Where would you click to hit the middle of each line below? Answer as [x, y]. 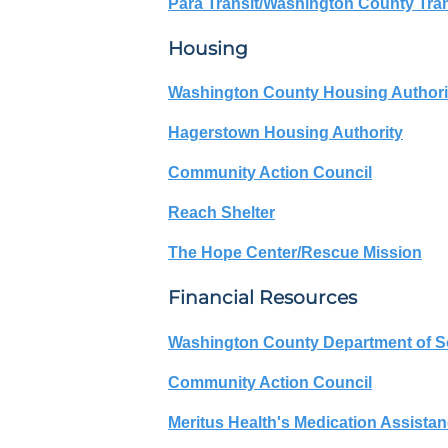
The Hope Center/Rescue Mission [295, 253]
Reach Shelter [221, 213]
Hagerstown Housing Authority [285, 133]
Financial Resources [262, 298]
